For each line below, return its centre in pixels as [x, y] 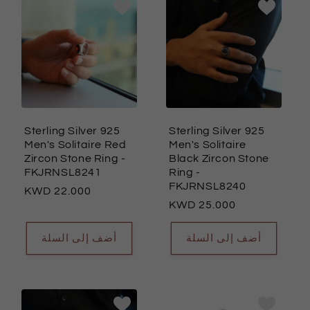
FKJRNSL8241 [63, 173]
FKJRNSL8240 [208, 186]
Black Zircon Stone [219, 159]
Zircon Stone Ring [72, 159]
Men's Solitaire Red [75, 145]
